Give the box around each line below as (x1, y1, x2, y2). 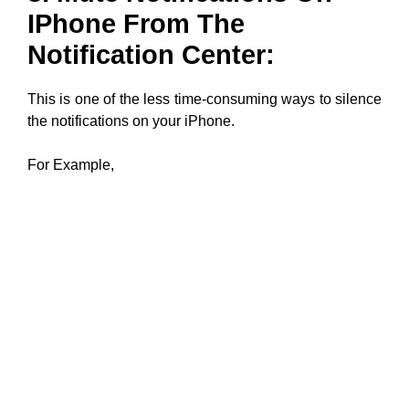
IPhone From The (27, 8, 245, 38)
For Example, (27, 156, 114, 173)
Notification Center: (27, 39, 275, 69)
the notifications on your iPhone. (27, 112, 235, 129)
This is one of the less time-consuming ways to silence (27, 90, 382, 107)
